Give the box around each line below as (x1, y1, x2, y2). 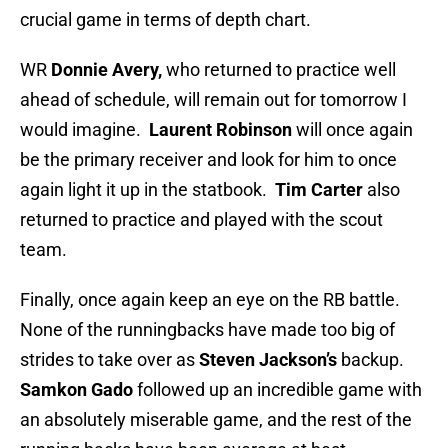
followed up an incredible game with (133, 379, 422, 401)
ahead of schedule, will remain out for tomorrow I (20, 89, 407, 111)
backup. (337, 349, 408, 371)
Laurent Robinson (149, 119, 296, 141)
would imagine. (20, 119, 149, 141)
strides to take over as (20, 349, 199, 371)
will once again (296, 119, 413, 141)
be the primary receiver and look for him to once (20, 149, 397, 171)
